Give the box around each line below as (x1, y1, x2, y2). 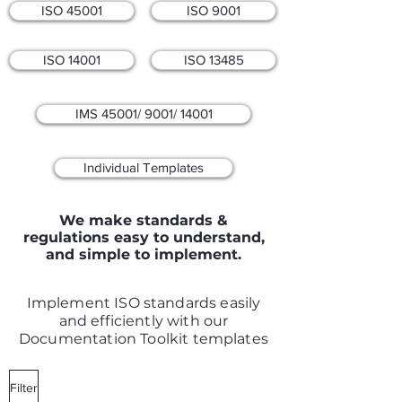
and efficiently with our (58, 312, 229, 329)
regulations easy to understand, (22, 229, 265, 246)
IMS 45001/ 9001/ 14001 (74, 106, 213, 121)
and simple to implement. (46, 246, 241, 263)
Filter (10, 380, 38, 395)
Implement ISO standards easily (26, 294, 261, 311)
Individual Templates (83, 160, 204, 175)
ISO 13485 (183, 52, 244, 67)
